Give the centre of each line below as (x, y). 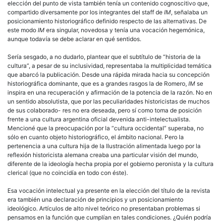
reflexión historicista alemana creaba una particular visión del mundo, (103, 155)
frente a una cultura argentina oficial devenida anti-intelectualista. (99, 119)
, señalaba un (189, 12)
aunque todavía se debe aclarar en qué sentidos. (74, 39)
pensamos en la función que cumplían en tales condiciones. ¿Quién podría (109, 217)
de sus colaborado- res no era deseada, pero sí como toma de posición (105, 110)
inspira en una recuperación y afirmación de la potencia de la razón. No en (110, 92)
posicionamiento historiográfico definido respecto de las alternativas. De (107, 21)
